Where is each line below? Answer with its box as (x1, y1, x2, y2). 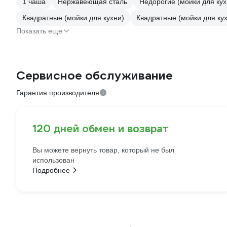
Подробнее (32, 166, 70, 175)
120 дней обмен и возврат (32, 122, 168, 136)
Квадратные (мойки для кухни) (22, 14, 124, 22)
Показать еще (16, 27, 62, 35)
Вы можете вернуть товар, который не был (32, 146, 174, 155)
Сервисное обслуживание (16, 68, 173, 84)
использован (32, 156, 74, 165)
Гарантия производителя (16, 89, 99, 97)
